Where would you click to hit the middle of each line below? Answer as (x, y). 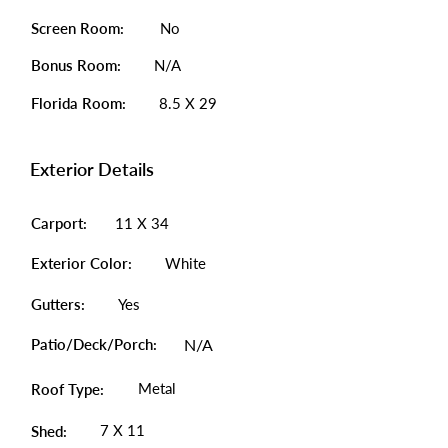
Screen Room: (77, 28)
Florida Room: (78, 103)
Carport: (59, 223)
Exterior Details (92, 169)
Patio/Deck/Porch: (94, 344)
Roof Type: (67, 389)
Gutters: (58, 304)
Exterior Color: (81, 263)
